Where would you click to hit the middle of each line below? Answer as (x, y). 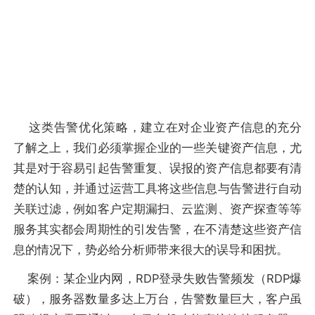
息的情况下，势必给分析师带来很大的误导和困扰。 (150, 249)
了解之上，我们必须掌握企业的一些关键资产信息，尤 (157, 147)
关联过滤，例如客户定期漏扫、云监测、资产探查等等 (157, 208)
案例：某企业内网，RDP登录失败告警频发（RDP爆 (157, 279)
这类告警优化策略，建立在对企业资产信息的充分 (157, 127)
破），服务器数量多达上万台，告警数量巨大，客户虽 (157, 299)
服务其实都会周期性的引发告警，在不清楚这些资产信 (157, 229)
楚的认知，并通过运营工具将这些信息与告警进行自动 (157, 188)
